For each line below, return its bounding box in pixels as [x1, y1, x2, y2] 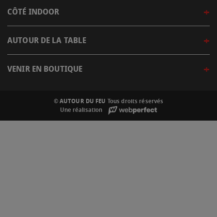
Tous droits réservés [107, 96, 164, 106]
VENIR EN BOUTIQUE [7, 63, 83, 75]
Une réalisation [60, 105, 104, 114]
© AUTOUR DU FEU [53, 96, 108, 106]
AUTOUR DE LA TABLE [7, 34, 87, 46]
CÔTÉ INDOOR [7, 6, 60, 18]
